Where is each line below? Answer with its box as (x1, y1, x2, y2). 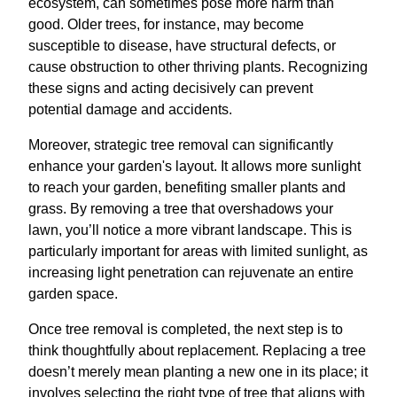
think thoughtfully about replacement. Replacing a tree (28, 342, 366, 358)
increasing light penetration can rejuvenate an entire (28, 264, 354, 280)
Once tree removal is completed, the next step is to (28, 321, 343, 337)
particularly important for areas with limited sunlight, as (28, 243, 368, 259)
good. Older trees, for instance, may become (28, 16, 304, 32)
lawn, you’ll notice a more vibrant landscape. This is (28, 222, 352, 237)
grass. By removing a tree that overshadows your (28, 200, 333, 216)
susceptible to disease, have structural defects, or (28, 37, 336, 53)
